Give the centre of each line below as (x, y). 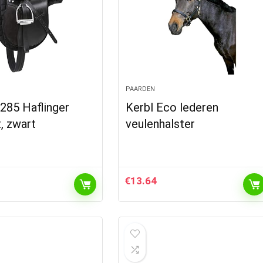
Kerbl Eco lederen (172, 107)
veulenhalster (161, 124)
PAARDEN (141, 89)
